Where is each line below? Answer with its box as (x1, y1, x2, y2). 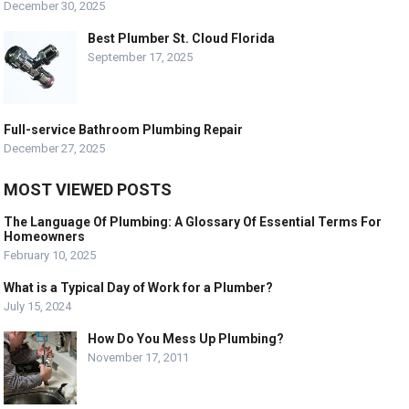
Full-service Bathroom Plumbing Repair (4, 121, 244, 137)
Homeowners (4, 228, 86, 244)
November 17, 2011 (88, 350, 190, 364)
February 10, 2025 (4, 247, 97, 262)
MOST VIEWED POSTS (4, 179, 173, 199)
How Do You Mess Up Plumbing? (88, 330, 285, 346)
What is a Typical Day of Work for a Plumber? (4, 279, 274, 295)
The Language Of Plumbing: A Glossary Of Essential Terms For (4, 214, 383, 229)
